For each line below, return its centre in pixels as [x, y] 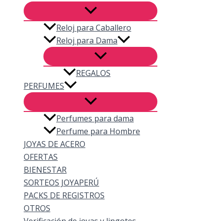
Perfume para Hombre [98, 131]
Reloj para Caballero [94, 27]
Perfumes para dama [95, 119]
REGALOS [93, 73]
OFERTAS [41, 157]
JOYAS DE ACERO [55, 144]
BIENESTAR [45, 170]
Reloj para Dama [87, 40]
